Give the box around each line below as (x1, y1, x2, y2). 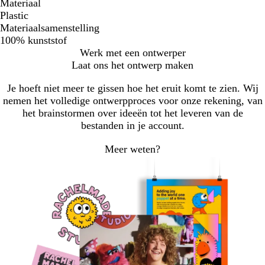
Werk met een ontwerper (79, 47, 186, 59)
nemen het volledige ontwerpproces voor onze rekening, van (2, 95, 263, 107)
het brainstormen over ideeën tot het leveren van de (22, 107, 243, 119)
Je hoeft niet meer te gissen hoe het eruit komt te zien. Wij (7, 82, 258, 95)
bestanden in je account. (80, 119, 185, 132)
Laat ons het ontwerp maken (72, 59, 193, 72)
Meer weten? (105, 143, 160, 156)
